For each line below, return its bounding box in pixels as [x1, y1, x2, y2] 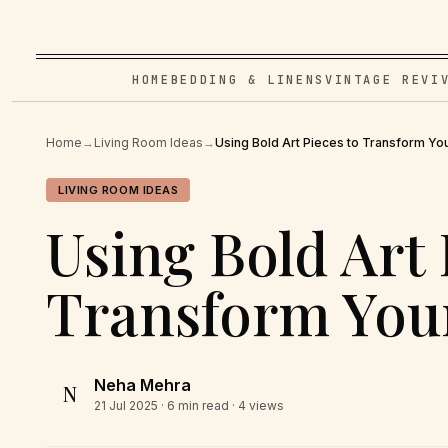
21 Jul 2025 [94, 398, 158, 413]
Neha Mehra [94, 375, 191, 395]
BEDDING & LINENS [170, 72, 325, 88]
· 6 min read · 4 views [158, 398, 284, 413]
